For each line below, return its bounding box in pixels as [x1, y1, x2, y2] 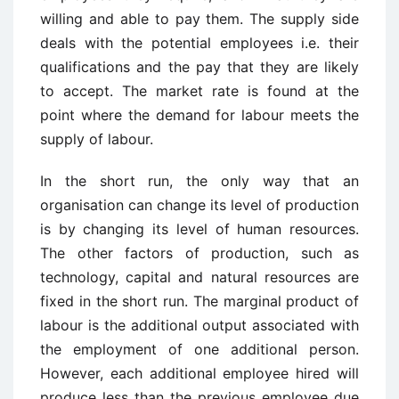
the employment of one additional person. [40, 340, 359, 359]
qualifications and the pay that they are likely [40, 58, 359, 77]
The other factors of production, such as [40, 244, 359, 263]
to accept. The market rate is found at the [40, 82, 359, 101]
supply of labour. [40, 130, 153, 149]
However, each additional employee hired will [40, 364, 359, 383]
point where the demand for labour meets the [40, 106, 359, 125]
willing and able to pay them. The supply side [40, 10, 359, 28]
